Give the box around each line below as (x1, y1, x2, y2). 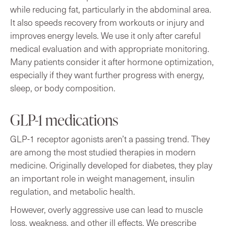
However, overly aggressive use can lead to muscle (10, 203, 203, 215)
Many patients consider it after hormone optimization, (10, 55, 214, 68)
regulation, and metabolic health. (10, 185, 135, 197)
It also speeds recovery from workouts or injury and (10, 16, 204, 28)
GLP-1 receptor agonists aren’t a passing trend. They (10, 132, 210, 145)
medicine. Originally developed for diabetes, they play (10, 158, 212, 171)
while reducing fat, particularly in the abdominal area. (10, 3, 211, 15)
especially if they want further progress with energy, (10, 68, 204, 81)
